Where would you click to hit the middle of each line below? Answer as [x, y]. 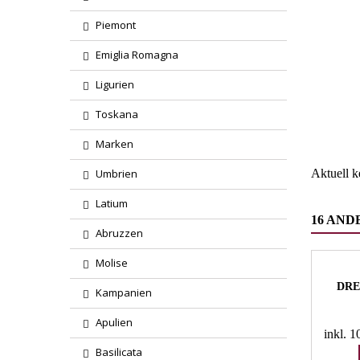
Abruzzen [119, 233]
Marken [115, 144]
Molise [112, 263]
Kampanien [124, 292]
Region [337, 88]
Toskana [117, 114]
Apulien [114, 322]
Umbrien [117, 174]
